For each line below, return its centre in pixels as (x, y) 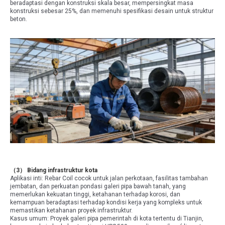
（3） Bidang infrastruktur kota (54, 171)
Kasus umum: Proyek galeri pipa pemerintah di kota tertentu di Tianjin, (107, 219)
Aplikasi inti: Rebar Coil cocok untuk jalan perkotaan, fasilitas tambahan (109, 179)
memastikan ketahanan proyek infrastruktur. (71, 211)
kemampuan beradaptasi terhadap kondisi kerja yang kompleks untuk (106, 203)
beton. (19, 19)
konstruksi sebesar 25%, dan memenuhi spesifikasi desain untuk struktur (112, 11)
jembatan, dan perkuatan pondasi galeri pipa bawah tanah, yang (98, 187)
